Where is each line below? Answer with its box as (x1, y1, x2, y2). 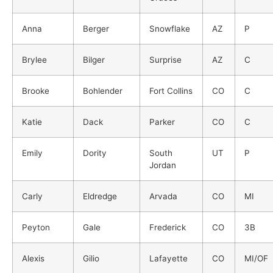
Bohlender (83, 85, 122, 96)
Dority (83, 147, 107, 158)
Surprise (149, 54, 182, 65)
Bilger (83, 54, 105, 65)
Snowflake (149, 23, 190, 34)
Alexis (22, 253, 44, 263)
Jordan (149, 160, 176, 170)
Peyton (22, 222, 50, 232)
